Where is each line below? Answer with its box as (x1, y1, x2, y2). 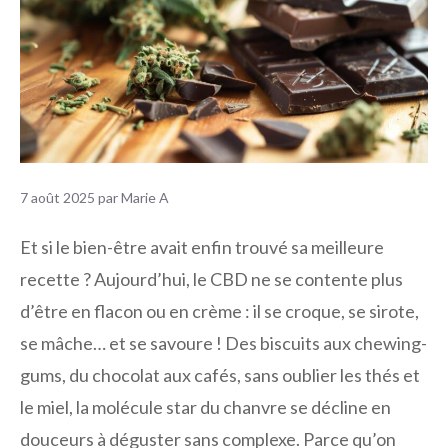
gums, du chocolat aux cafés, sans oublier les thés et (20, 364, 420, 387)
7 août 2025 (20, 188, 95, 206)
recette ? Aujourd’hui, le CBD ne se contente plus (20, 268, 403, 291)
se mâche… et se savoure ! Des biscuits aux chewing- (20, 332, 427, 355)
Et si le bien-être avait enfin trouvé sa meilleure (20, 236, 384, 259)
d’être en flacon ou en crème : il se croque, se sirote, (20, 300, 419, 323)
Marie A (121, 188, 169, 206)
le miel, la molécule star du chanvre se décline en (20, 396, 391, 419)
